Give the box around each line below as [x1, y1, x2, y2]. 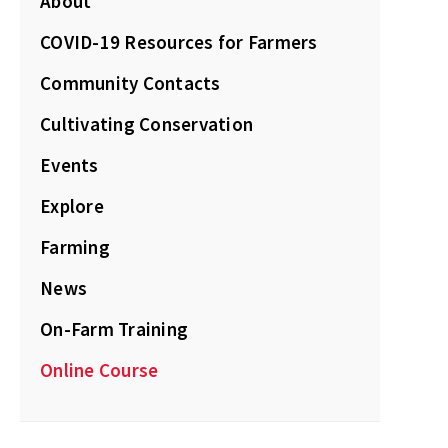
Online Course [40, 358, 159, 382]
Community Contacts [40, 71, 221, 95]
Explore [40, 194, 104, 218]
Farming [40, 235, 110, 259]
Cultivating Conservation [40, 112, 253, 136]
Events [40, 153, 99, 177]
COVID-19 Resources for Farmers [40, 30, 318, 54]
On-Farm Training [40, 317, 188, 341]
